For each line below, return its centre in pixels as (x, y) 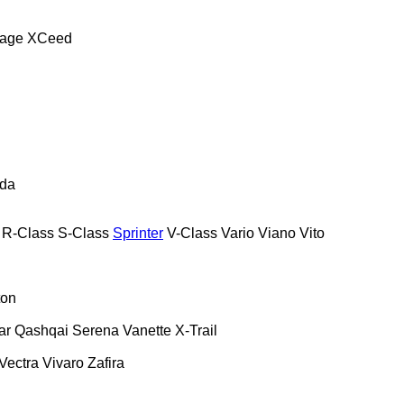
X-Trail (196, 330)
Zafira (106, 363)
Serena (96, 330)
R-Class (28, 233)
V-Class (192, 233)
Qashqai (41, 330)
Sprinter (138, 233)
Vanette (147, 330)
